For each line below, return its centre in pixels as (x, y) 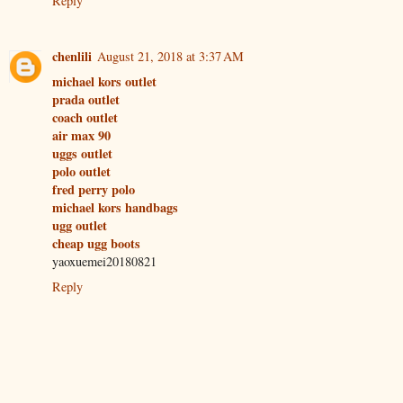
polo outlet (81, 172)
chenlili (72, 57)
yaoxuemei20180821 (104, 262)
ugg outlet (80, 226)
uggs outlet (82, 154)
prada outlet (86, 100)
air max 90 (81, 136)
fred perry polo (94, 190)
